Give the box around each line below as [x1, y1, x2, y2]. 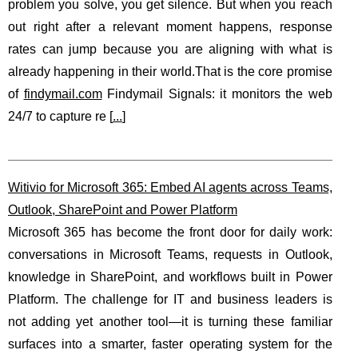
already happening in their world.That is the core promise [8, 65, 332, 78]
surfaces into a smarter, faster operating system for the [8, 337, 332, 351]
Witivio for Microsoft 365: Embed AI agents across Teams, [8, 181, 332, 194]
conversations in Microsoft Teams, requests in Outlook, [8, 248, 332, 261]
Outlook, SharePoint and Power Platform [8, 203, 237, 217]
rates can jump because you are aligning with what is [8, 42, 332, 56]
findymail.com [23, 87, 102, 101]
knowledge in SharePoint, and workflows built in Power [8, 270, 332, 284]
